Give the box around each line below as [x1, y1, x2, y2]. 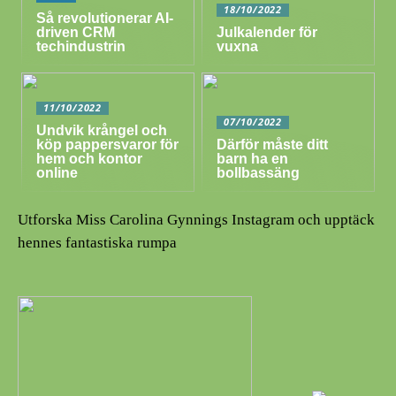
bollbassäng [217, 164, 301, 180]
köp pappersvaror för [36, 136, 179, 152]
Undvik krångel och [36, 122, 168, 138]
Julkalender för [217, 24, 318, 40]
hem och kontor [36, 150, 143, 166]
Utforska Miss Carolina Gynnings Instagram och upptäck [18, 210, 375, 228]
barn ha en [217, 150, 289, 166]
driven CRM [36, 24, 116, 40]
